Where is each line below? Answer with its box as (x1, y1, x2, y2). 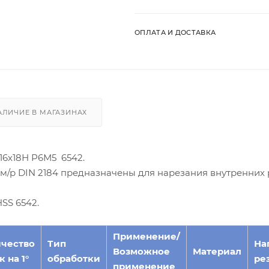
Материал (193, 245, 241, 257)
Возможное (113, 245, 170, 257)
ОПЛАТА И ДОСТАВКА (134, 28, 216, 37)
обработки (47, 252, 100, 264)
